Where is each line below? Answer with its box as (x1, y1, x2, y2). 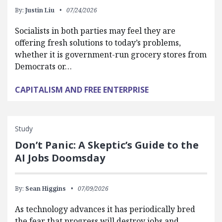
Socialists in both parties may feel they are (15, 25, 175, 36)
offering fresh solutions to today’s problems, (15, 37, 181, 48)
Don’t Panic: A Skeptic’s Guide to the (15, 138, 199, 152)
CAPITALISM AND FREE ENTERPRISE (15, 84, 149, 95)
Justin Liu (25, 5, 55, 14)
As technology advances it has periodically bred (15, 203, 195, 215)
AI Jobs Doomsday (15, 151, 105, 165)
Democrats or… (15, 60, 72, 72)
